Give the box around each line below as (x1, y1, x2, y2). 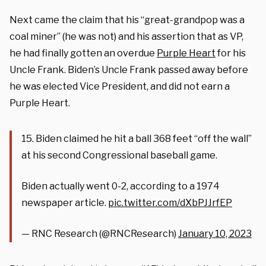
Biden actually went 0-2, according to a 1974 (21, 180, 220, 192)
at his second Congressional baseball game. (21, 149, 217, 161)
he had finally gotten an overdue (9, 47, 157, 59)
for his (216, 47, 246, 59)
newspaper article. (21, 197, 108, 208)
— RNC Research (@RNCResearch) (21, 227, 178, 239)
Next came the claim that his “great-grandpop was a (9, 14, 245, 26)
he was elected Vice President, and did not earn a (9, 80, 230, 92)
